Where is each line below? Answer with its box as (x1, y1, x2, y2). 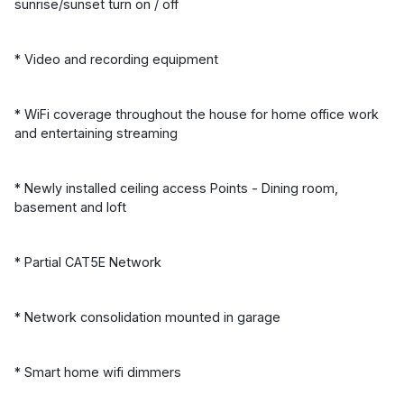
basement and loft (14, 198, 126, 215)
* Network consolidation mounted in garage (14, 308, 280, 325)
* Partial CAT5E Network (14, 253, 161, 270)
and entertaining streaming (14, 124, 178, 141)
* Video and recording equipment (14, 50, 218, 67)
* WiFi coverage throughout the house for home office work (14, 106, 379, 122)
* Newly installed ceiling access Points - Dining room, (14, 179, 338, 196)
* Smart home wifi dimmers (14, 363, 181, 380)
